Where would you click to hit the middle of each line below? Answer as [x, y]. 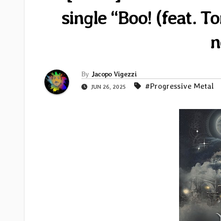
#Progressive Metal [179, 86]
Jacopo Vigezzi [114, 74]
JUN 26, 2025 [108, 87]
